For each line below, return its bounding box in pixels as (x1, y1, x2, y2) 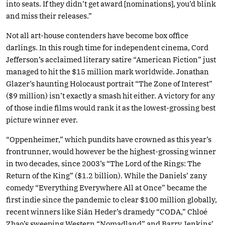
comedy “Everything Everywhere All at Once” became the (6, 182, 207, 192)
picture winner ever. (6, 115, 78, 125)
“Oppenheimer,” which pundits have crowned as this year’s (6, 134, 211, 144)
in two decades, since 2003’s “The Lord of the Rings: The (6, 158, 201, 168)
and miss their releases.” (6, 11, 92, 21)
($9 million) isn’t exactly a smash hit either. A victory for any (6, 90, 215, 100)
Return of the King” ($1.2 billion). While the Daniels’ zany (6, 170, 207, 180)
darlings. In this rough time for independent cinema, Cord (6, 42, 208, 52)
